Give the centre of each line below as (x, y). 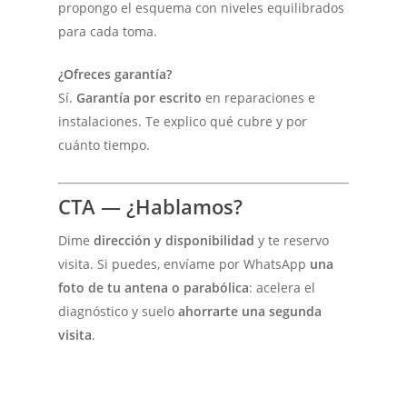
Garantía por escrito (139, 97)
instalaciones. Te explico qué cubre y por (183, 121)
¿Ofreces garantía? (115, 74)
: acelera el (283, 287)
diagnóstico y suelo (119, 311)
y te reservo (292, 240)
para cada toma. (108, 31)
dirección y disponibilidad (174, 240)
